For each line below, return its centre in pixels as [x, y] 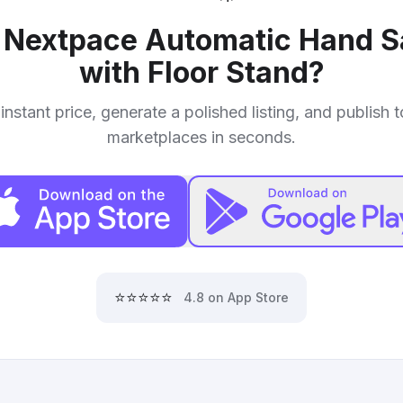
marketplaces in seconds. [201, 137]
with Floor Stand [193, 72]
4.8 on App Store [236, 297]
